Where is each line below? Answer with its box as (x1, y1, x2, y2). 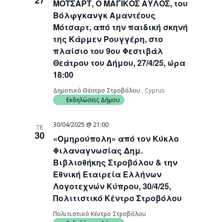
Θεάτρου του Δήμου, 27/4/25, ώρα (53, 57, 186, 68)
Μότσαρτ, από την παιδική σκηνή (53, 21, 188, 33)
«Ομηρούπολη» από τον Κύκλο (53, 133, 179, 144)
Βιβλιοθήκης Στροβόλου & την (53, 157, 178, 168)
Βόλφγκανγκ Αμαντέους (53, 9, 156, 21)
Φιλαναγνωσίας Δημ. (53, 145, 143, 156)
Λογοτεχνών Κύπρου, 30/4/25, (53, 180, 171, 192)
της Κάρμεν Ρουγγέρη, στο (53, 33, 164, 45)
